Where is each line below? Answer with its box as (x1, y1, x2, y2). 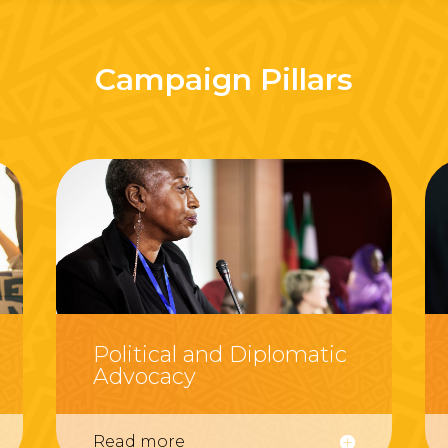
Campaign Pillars (95, 61, 353, 99)
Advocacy (92, 362, 196, 390)
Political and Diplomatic (92, 340, 347, 368)
